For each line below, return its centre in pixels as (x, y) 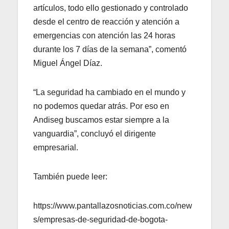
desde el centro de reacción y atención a (106, 21)
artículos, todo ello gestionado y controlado (111, 8)
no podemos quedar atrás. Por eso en (101, 106)
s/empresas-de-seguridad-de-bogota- (100, 219)
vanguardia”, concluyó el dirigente (95, 133)
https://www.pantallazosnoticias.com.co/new (113, 205)
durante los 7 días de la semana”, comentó (110, 49)
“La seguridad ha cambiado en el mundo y (109, 92)
